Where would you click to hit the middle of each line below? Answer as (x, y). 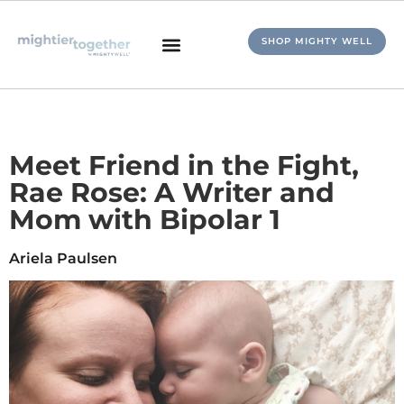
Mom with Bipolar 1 (145, 220)
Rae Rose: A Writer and (172, 193)
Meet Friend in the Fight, (184, 165)
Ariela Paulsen (63, 258)
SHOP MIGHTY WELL (317, 41)
